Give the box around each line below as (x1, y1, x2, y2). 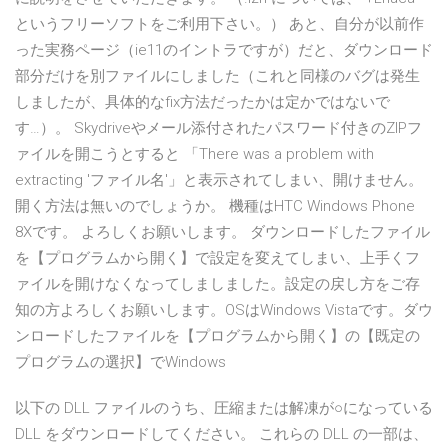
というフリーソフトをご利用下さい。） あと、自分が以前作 (15, 15, 424, 34)
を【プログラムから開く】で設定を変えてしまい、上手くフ (15, 249, 420, 268)
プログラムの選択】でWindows (15, 353, 226, 372)
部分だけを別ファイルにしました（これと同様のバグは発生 (15, 67, 420, 86)
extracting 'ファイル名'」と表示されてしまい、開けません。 (15, 171, 423, 190)
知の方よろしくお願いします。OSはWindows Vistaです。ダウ (15, 301, 433, 320)
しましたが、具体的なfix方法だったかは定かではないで (15, 93, 390, 112)
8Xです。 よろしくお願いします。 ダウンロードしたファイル (15, 223, 430, 242)
